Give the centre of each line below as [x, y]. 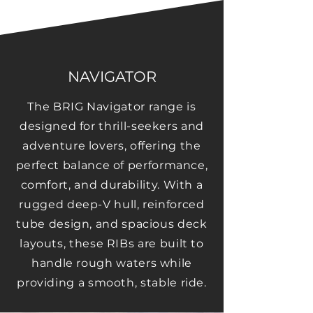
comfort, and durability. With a [112, 185]
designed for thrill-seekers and [112, 126]
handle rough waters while [112, 263]
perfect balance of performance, [112, 165]
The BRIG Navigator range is [112, 107]
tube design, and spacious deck [112, 224]
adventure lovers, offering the [112, 146]
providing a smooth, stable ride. [112, 283]
